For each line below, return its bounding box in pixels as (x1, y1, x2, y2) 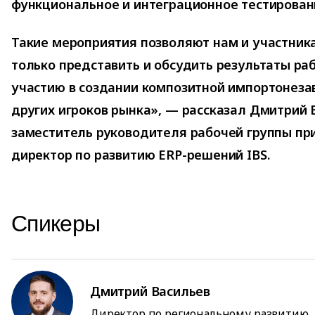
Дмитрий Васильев (90, 283, 211, 300)
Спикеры (11, 210, 101, 236)
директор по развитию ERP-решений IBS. (11, 146, 270, 163)
